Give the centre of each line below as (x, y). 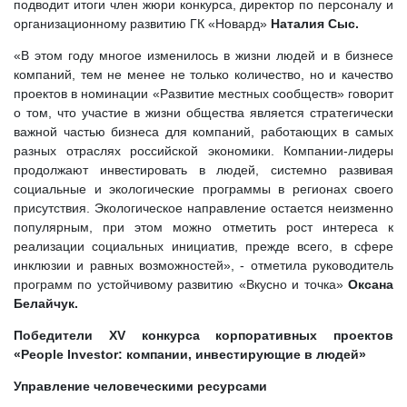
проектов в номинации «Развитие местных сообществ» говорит (203, 94)
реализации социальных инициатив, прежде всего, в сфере (203, 246)
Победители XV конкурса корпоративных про (185, 335)
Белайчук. (46, 303)
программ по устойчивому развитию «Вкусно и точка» (179, 284)
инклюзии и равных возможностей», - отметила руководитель (203, 265)
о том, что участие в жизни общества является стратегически (203, 113)
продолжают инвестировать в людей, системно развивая (203, 170)
